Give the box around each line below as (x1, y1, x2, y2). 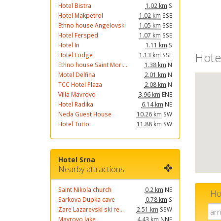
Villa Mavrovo (58, 90, 96, 98)
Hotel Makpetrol (58, 11, 103, 19)
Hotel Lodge (58, 51, 93, 59)
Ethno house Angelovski (58, 21, 126, 29)
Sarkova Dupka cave (58, 195, 115, 203)
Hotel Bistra (58, 1, 91, 9)
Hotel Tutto (58, 120, 89, 128)
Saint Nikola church (58, 185, 111, 193)
